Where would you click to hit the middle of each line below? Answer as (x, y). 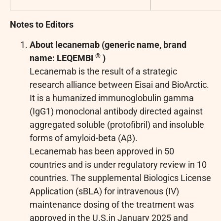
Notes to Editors (42, 24)
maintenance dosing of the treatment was (112, 205)
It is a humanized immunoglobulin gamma (112, 98)
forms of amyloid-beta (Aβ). (84, 138)
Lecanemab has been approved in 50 (102, 151)
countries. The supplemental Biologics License (120, 178)
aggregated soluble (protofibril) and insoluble (117, 125)
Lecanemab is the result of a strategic (103, 72)
